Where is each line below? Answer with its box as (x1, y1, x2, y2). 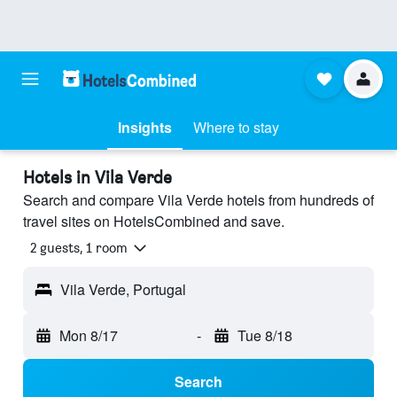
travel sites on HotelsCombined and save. (23, 211, 284, 231)
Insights (118, 117, 172, 137)
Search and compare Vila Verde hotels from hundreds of (23, 190, 374, 210)
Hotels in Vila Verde (23, 167, 172, 188)
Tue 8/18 (237, 325, 292, 346)
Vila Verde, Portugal (60, 279, 186, 300)
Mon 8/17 (59, 325, 118, 346)
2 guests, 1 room (30, 239, 128, 257)
